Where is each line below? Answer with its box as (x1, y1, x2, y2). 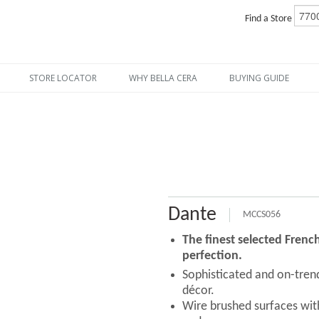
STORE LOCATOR (29, 72, 98, 84)
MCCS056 (243, 209, 281, 220)
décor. (182, 284, 215, 298)
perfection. (182, 249, 243, 263)
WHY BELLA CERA (129, 72, 198, 84)
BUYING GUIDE (229, 72, 290, 84)
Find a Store (244, 14, 294, 25)
